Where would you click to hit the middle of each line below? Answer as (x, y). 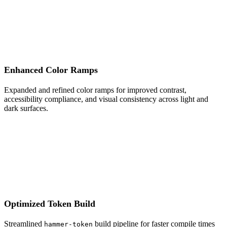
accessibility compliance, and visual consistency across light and (106, 99)
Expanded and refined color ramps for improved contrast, (95, 90)
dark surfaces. (26, 108)
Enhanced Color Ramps (51, 70)
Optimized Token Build (50, 203)
